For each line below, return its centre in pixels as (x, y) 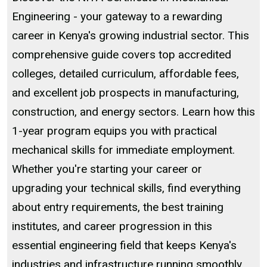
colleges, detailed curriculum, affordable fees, (125, 74)
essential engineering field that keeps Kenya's (124, 245)
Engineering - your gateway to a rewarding (117, 16)
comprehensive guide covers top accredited (122, 55)
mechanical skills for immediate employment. (123, 150)
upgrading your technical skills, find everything (126, 188)
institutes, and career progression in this (112, 226)
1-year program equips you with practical (114, 131)
